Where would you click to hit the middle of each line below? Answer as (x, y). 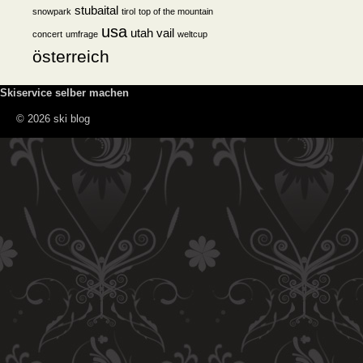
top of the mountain (176, 11)
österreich (71, 56)
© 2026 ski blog (53, 119)
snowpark (52, 11)
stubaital (96, 11)
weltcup (192, 34)
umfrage (82, 34)
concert (47, 34)
